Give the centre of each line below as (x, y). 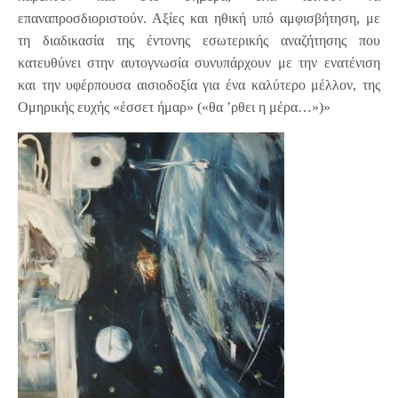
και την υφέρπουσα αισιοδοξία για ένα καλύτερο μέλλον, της (199, 85)
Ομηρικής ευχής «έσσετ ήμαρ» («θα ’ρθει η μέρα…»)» (175, 107)
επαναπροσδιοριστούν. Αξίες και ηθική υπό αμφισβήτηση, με (199, 19)
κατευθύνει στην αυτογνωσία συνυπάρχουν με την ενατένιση (199, 63)
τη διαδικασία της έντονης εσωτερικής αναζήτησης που (199, 41)
